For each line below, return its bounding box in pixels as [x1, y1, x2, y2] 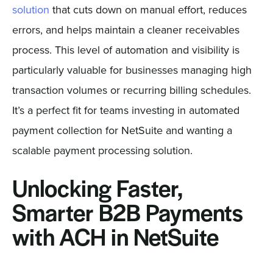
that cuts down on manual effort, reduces [49, 1, 247, 17]
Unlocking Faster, [12, 178, 183, 203]
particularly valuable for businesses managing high [12, 62, 252, 77]
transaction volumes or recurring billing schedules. [12, 82, 251, 97]
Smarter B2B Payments [12, 202, 243, 227]
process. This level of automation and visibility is [12, 41, 239, 57]
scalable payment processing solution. [12, 142, 193, 158]
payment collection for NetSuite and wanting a [12, 122, 232, 138]
